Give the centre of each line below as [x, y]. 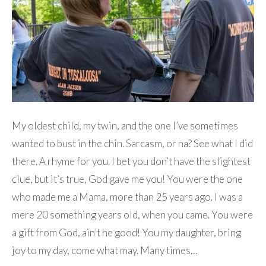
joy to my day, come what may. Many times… [105, 251]
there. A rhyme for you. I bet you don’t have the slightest [131, 161]
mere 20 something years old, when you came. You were [132, 215]
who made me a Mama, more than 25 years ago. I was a [127, 197]
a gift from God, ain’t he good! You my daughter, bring [126, 233]
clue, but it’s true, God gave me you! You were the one [127, 179]
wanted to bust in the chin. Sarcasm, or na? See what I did [132, 144]
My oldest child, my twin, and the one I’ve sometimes [125, 126]
